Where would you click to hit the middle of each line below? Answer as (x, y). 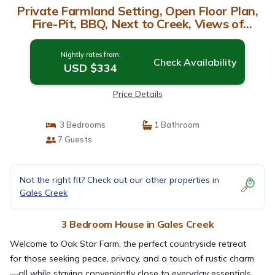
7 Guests (74, 139)
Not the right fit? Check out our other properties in (119, 180)
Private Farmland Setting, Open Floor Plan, (137, 11)
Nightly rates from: (91, 55)
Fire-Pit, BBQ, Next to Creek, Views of (137, 24)
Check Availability (195, 62)
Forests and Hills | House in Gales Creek (137, 37)
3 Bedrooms (80, 125)
